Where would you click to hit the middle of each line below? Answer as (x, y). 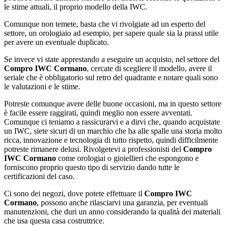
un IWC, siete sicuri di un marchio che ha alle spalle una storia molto (113, 131)
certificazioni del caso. (39, 177)
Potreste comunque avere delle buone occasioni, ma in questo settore (113, 104)
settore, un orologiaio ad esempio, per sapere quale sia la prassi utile (111, 33)
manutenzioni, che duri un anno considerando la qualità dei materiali (112, 212)
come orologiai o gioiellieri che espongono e (127, 158)
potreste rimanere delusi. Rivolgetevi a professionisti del (94, 149)
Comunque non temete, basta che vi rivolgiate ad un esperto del (105, 24)
